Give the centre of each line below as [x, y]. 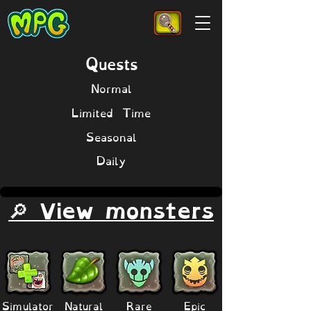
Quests [111, 62]
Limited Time [111, 111]
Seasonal [111, 136]
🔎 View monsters [111, 212]
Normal [111, 87]
